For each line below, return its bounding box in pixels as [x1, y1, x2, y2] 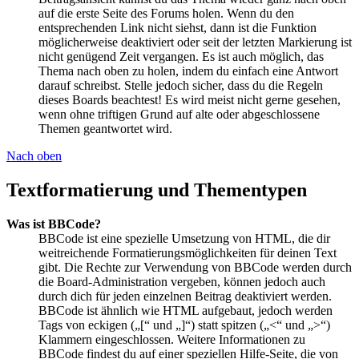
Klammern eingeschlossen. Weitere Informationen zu [38, 332, 305, 346]
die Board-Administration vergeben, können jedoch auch [38, 274, 325, 288]
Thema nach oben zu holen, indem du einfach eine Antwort [38, 63, 338, 78]
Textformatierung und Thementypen [6, 179, 307, 200]
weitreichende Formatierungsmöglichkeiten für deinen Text [38, 245, 337, 260]
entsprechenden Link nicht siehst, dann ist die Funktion [38, 20, 317, 34]
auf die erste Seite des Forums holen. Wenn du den [38, 6, 294, 20]
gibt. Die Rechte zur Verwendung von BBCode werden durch [38, 260, 352, 274]
